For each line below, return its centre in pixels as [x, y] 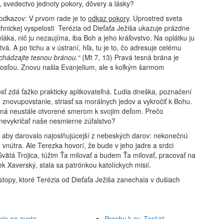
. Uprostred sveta [156, 18]
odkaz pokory [109, 18]
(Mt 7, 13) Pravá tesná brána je [130, 57]
